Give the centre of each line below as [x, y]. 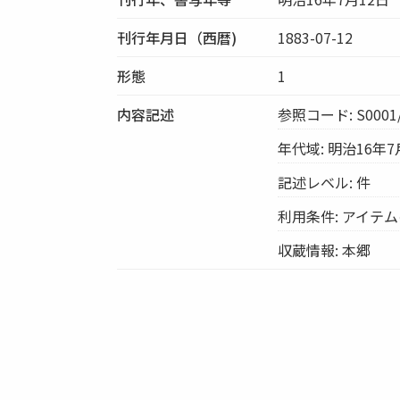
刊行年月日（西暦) [177, 37]
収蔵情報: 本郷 [325, 250]
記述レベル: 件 [325, 182]
